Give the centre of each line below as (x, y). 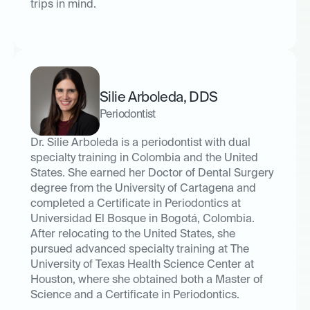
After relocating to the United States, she (133, 235)
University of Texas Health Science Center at (142, 265)
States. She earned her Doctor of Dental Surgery (152, 174)
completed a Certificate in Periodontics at (136, 204)
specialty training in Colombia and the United (144, 159)
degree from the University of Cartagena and (143, 189)
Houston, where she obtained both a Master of (147, 281)
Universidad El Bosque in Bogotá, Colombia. (143, 220)
